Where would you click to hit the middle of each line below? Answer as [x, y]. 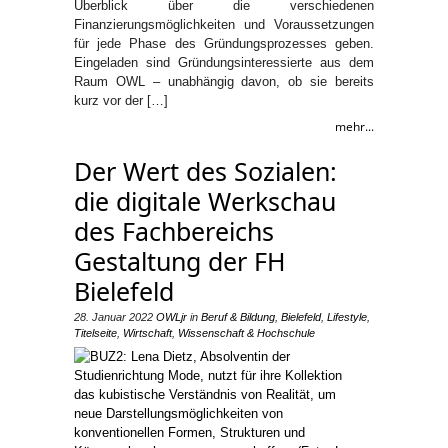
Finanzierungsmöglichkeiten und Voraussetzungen [224, 24]
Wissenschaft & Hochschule [246, 333]
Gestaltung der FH [180, 261]
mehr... [354, 126]
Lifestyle [347, 317]
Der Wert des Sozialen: [205, 171]
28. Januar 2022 [113, 317]
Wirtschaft [147, 333]
